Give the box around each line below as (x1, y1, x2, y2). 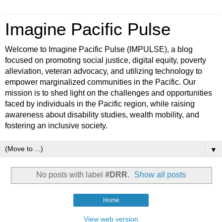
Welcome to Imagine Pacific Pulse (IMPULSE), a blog (5, 45, 193, 54)
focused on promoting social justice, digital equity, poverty (5, 56, 206, 64)
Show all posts (134, 170, 186, 179)
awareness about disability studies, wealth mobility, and (5, 111, 199, 119)
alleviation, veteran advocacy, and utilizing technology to (5, 67, 202, 75)
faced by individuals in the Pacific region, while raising (5, 100, 195, 108)
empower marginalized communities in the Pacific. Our (5, 78, 196, 86)
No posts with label (36, 170, 105, 179)
